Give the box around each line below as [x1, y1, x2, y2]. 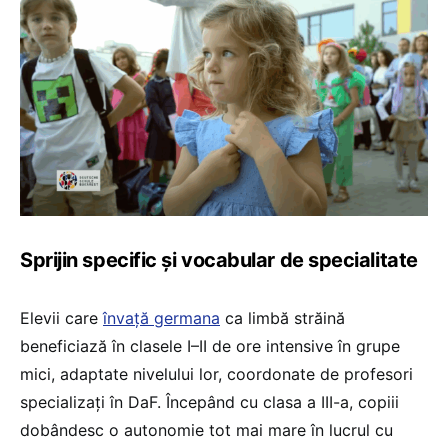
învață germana [103, 307, 220, 328]
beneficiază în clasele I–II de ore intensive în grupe [20, 335, 400, 356]
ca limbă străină [220, 307, 345, 328]
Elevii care [20, 307, 103, 328]
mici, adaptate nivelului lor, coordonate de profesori [20, 363, 413, 384]
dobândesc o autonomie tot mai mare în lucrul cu [20, 419, 393, 440]
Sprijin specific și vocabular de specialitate [20, 247, 418, 272]
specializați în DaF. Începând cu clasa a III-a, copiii [20, 391, 399, 412]
